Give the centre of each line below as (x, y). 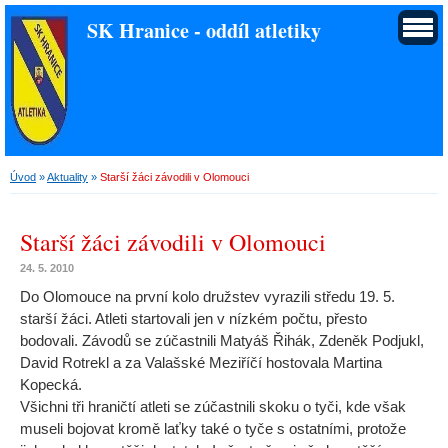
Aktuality (67, 177)
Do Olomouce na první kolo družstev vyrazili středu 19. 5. (207, 297)
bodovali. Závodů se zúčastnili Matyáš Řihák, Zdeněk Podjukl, (222, 341)
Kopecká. (51, 385)
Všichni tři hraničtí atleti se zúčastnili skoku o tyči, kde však (213, 407)
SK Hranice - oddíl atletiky (204, 30)
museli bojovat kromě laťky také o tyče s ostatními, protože (213, 429)
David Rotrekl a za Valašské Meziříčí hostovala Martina (201, 363)
